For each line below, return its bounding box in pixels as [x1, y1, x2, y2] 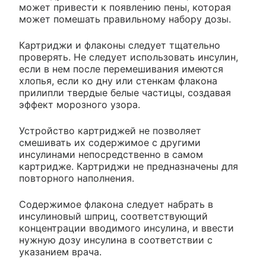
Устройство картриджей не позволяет [19, 124, 201, 137]
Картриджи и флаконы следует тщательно [19, 39, 220, 51]
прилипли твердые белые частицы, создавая [19, 86, 231, 99]
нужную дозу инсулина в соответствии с [19, 233, 213, 246]
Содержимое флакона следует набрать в [19, 198, 213, 210]
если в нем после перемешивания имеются [19, 62, 223, 75]
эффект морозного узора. [19, 98, 140, 110]
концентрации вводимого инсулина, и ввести [19, 221, 234, 234]
